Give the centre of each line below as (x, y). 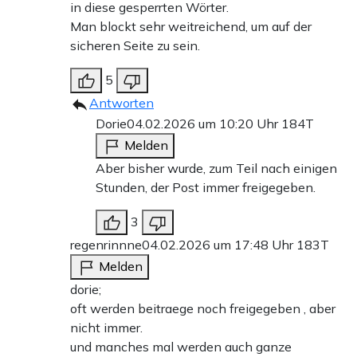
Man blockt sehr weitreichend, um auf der (191, 26)
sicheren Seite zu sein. (135, 45)
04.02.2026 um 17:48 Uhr (219, 244)
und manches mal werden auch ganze (181, 346)
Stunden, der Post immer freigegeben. (206, 187)
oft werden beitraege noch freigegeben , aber (203, 308)
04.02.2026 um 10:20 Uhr (204, 123)
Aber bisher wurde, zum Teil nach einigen (216, 168)
